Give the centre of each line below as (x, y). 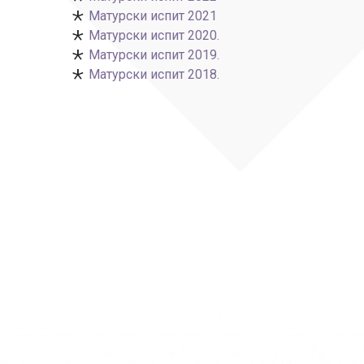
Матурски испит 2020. (154, 35)
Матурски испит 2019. (154, 55)
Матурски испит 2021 (153, 16)
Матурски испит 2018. (154, 74)
